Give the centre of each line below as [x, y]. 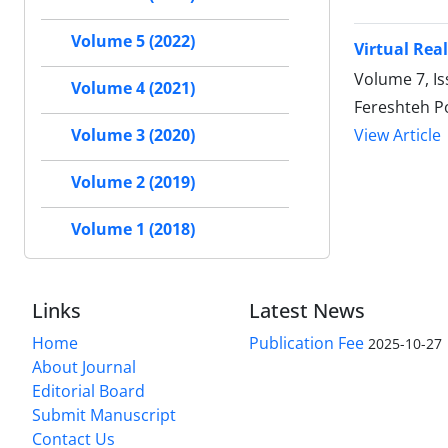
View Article [397, 135]
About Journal [84, 367]
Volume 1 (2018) [133, 229]
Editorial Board [88, 391]
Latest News [307, 311]
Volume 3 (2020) [133, 135]
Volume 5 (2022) [133, 41]
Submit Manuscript [104, 415]
